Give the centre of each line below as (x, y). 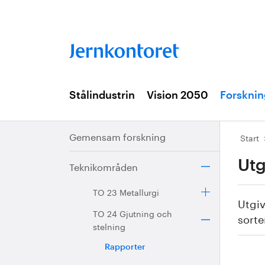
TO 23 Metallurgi (126, 192)
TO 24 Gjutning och (132, 213)
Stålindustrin (102, 95)
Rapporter (125, 247)
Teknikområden (104, 166)
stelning (109, 226)
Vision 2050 (177, 95)
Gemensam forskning (117, 136)
